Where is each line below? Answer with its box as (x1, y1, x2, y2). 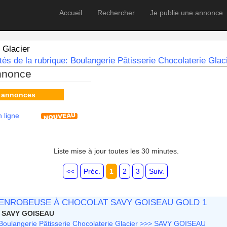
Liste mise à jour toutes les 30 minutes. (53, 147, 179, 156)
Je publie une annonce (150, 9, 223, 17)
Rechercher (97, 9, 135, 17)
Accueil (59, 9, 82, 17)
